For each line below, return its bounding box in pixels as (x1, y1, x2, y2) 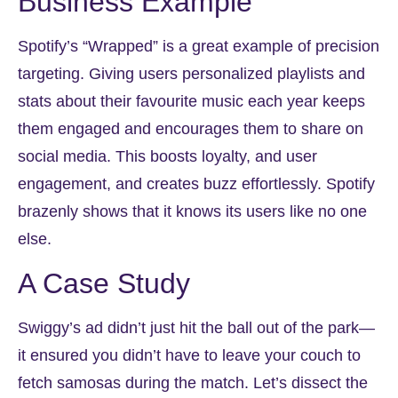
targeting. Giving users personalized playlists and (18, 65, 365, 84)
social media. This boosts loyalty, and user (18, 147, 317, 166)
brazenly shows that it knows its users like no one (18, 203, 367, 221)
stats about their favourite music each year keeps (18, 92, 365, 111)
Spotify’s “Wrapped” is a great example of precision (18, 37, 379, 56)
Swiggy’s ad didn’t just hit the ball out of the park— (18, 318, 375, 337)
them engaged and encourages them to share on (18, 120, 363, 139)
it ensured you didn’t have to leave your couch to (18, 346, 361, 364)
